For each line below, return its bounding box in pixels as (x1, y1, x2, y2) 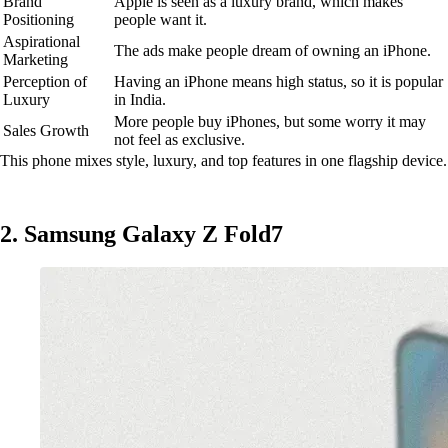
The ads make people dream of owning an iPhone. (114, 41, 431, 59)
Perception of (3, 72, 87, 90)
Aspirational (3, 32, 80, 50)
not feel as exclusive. (114, 130, 245, 148)
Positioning (3, 10, 74, 28)
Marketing (3, 50, 68, 68)
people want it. (114, 10, 207, 28)
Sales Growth (3, 121, 89, 139)
